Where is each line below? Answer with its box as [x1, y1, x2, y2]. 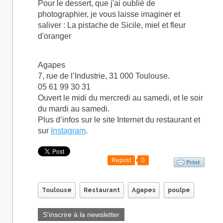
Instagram [51, 126, 86, 135]
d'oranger [38, 32, 71, 40]
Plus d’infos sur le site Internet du [38, 115, 154, 124]
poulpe [168, 187, 190, 194]
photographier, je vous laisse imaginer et [38, 10, 180, 18]
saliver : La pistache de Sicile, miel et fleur [38, 21, 186, 29]
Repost [111, 157, 131, 164]
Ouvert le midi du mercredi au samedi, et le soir [38, 94, 203, 102]
